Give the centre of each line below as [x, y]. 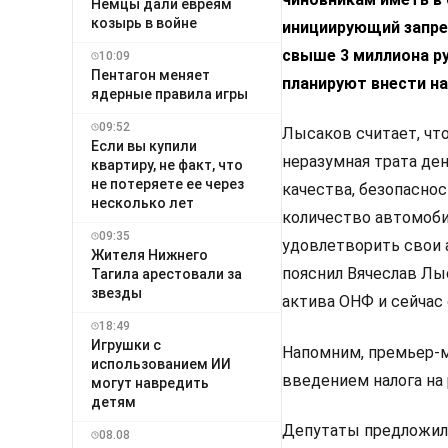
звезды [116, 292]
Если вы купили [144, 145]
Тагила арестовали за [166, 273]
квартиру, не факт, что [167, 164]
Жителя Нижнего [149, 254]
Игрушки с [126, 344]
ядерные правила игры [169, 93]
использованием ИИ [161, 363]
